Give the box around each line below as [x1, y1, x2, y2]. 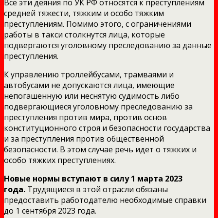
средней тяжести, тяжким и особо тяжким [4, 7, 164, 18]
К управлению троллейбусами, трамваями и [4, 69, 174, 80]
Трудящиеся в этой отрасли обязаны [25, 183, 168, 195]
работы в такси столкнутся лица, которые [4, 29, 165, 40]
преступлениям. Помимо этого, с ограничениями [4, 18, 191, 29]
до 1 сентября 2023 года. [4, 205, 96, 216]
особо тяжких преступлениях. [4, 154, 116, 165]
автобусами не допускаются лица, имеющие [4, 79, 175, 91]
